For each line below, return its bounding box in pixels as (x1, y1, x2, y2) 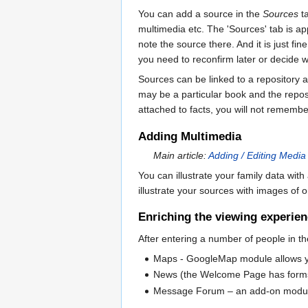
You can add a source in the (138, 8, 263, 20)
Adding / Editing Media (208, 149, 307, 161)
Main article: (153, 149, 209, 161)
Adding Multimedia (138, 129, 241, 143)
